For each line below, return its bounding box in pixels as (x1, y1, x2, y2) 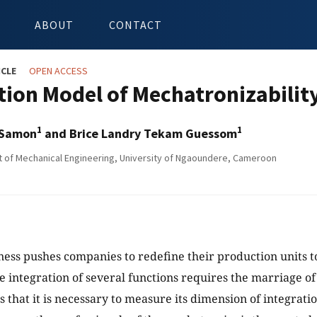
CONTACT (109, 18, 162, 32)
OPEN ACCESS (29, 64, 88, 77)
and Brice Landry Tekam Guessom (42, 125, 237, 142)
